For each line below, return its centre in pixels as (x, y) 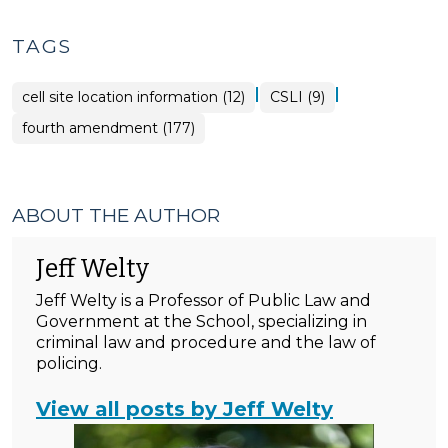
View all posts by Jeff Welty (184, 409)
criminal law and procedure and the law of (206, 342)
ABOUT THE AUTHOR (116, 215)
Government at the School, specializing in (201, 321)
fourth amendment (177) (108, 128)
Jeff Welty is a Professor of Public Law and (203, 300)
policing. (69, 363)
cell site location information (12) (133, 97)
